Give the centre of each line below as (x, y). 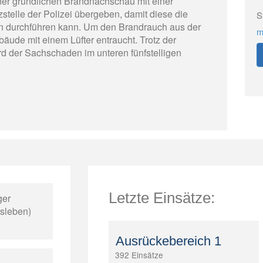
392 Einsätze (139, 255)
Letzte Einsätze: (161, 198)
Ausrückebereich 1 (168, 241)
